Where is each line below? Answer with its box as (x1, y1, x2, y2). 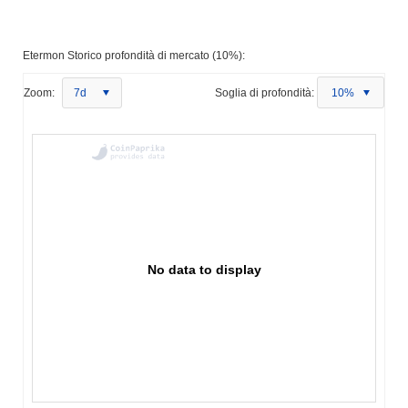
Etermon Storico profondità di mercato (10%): (23, 48, 245, 62)
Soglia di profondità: (215, 86, 314, 99)
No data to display (148, 261, 261, 277)
